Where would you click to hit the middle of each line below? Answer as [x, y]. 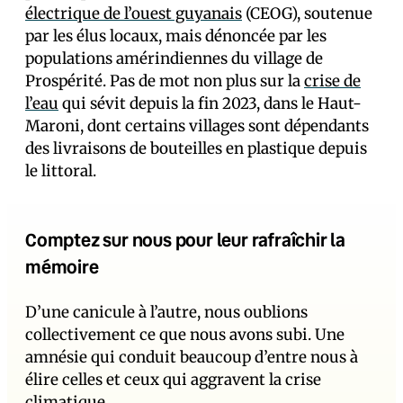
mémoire [62, 266]
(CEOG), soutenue [307, 13]
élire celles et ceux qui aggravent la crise [173, 380]
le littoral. [61, 171]
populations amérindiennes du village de [174, 58]
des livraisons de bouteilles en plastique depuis [196, 148]
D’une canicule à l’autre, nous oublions [166, 312]
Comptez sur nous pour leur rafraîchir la [185, 239]
